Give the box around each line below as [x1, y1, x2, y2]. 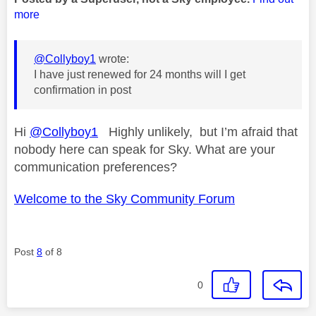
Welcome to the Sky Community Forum [14, 191, 235, 206]
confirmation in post [34, 83, 131, 96]
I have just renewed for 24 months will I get [34, 68, 245, 80]
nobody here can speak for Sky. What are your [14, 142, 275, 157]
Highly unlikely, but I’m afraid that [98, 124, 298, 139]
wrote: [96, 52, 129, 65]
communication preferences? [14, 159, 181, 174]
